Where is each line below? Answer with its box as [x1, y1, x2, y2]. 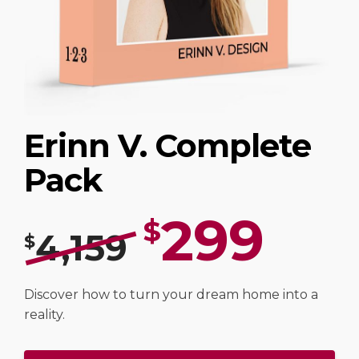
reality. [24, 306, 65, 322]
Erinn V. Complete [24, 125, 311, 165]
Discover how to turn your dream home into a [24, 286, 318, 302]
